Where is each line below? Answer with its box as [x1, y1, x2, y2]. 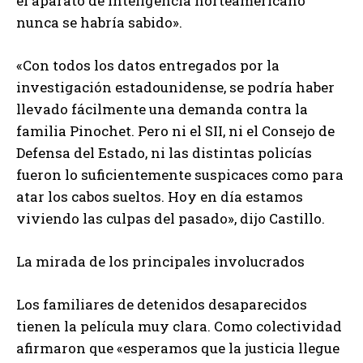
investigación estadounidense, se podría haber [16, 77, 335, 96]
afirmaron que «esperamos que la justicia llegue [16, 338, 340, 357]
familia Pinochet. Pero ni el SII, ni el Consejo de [16, 121, 335, 140]
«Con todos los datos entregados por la [16, 55, 280, 75]
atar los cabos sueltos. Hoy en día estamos [16, 186, 303, 206]
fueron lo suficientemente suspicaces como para [16, 164, 344, 184]
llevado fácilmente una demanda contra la [16, 99, 308, 118]
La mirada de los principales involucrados [16, 251, 305, 271]
